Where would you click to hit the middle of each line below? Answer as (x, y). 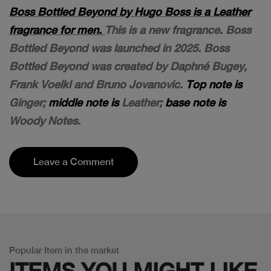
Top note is (212, 84)
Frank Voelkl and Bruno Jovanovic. (96, 84)
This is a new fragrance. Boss (178, 30)
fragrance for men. (55, 30)
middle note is (83, 102)
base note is (195, 102)
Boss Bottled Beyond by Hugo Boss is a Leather (130, 11)
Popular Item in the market (64, 250)
